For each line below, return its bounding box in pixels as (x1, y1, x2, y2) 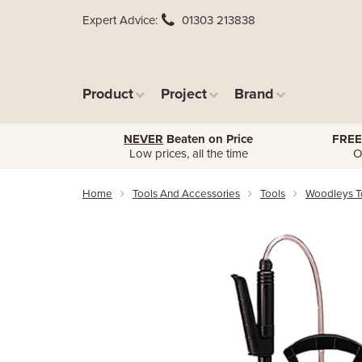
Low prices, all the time (128, 146, 248, 161)
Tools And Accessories (133, 187, 240, 200)
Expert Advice (82, 13, 155, 27)
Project (161, 85, 207, 103)
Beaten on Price (163, 132, 254, 146)
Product (82, 85, 133, 103)
